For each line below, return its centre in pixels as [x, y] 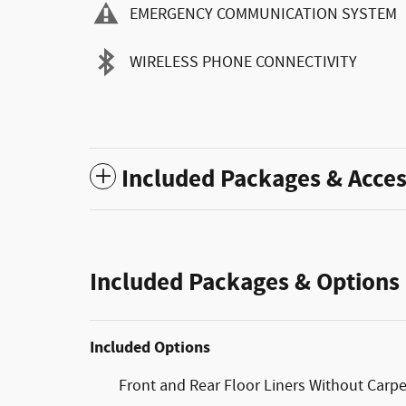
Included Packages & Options [245, 283]
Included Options [150, 348]
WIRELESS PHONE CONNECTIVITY [243, 62]
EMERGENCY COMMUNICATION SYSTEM [263, 14]
